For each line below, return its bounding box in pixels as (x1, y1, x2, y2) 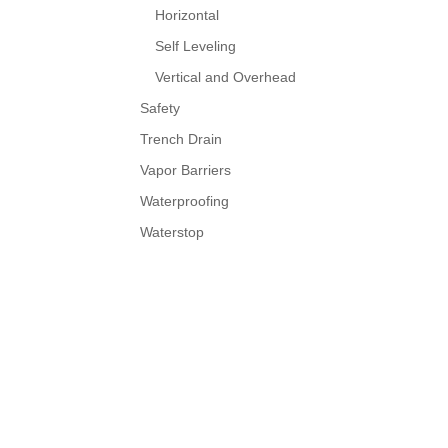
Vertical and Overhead (155, 69, 296, 86)
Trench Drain (140, 131, 222, 148)
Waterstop (140, 224, 204, 241)
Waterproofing (140, 193, 229, 210)
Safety (140, 100, 180, 117)
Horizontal (155, 7, 219, 24)
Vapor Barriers (140, 162, 231, 179)
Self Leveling (155, 38, 236, 55)
